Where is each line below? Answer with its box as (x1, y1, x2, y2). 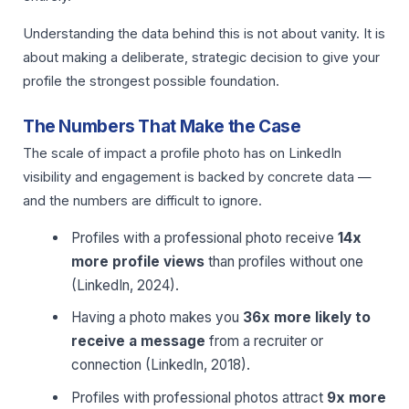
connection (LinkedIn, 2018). (71, 356, 251, 374)
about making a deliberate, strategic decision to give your (23, 48, 380, 66)
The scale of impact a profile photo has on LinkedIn (23, 145, 341, 163)
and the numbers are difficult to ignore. (23, 193, 262, 210)
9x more (327, 388, 387, 406)
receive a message (71, 332, 206, 351)
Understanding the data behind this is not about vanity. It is (23, 25, 385, 42)
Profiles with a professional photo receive (71, 228, 339, 246)
